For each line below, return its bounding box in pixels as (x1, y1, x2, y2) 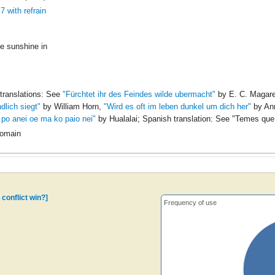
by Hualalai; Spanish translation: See (95, 114, 232, 124)
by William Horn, (40, 102, 104, 112)
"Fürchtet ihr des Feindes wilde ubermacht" (62, 90, 215, 99)
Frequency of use (164, 199, 217, 207)
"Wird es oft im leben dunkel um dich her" (103, 102, 251, 112)
